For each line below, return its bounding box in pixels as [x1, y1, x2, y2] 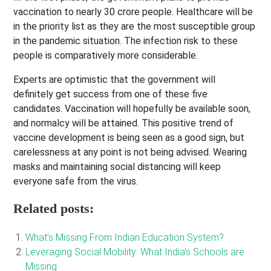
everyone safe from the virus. [13, 175, 141, 187]
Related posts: [13, 200, 94, 216]
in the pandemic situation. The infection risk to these [13, 34, 238, 47]
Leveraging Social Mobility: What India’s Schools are [25, 246, 245, 258]
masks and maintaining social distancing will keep [13, 160, 221, 172]
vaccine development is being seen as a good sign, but [13, 131, 245, 143]
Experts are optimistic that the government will [13, 73, 216, 85]
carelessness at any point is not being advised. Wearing [13, 146, 247, 158]
